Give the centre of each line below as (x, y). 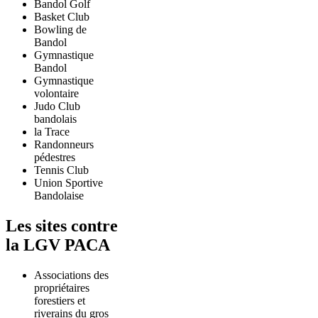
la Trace (52, 132)
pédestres (55, 158)
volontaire (56, 94)
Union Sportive (68, 183)
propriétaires (62, 288)
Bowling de (60, 30)
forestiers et (60, 301)
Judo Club (57, 106)
